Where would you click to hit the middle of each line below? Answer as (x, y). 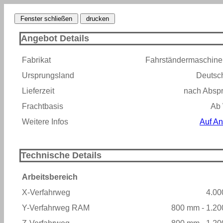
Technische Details (61, 155)
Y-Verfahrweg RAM (56, 208)
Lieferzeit (38, 91)
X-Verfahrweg (46, 192)
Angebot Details (55, 38)
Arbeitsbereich (50, 177)
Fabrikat (36, 60)
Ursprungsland (48, 75)
